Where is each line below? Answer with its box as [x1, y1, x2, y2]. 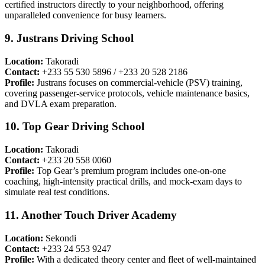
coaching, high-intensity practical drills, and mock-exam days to [5, 176, 242, 187]
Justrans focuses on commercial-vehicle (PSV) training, [34, 77, 243, 88]
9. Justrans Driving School [5, 32, 134, 45]
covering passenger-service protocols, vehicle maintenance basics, [5, 88, 250, 98]
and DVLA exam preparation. [5, 98, 117, 109]
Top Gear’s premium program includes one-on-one [34, 166, 226, 176]
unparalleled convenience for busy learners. [5, 10, 166, 21]
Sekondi [43, 232, 76, 243]
